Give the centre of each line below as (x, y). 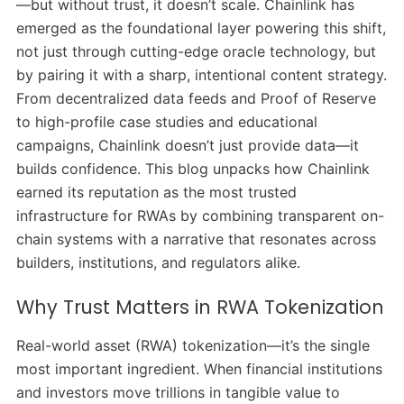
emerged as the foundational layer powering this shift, (201, 28)
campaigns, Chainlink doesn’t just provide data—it (187, 146)
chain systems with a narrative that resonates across (196, 239)
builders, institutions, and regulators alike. (158, 263)
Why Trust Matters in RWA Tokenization (200, 308)
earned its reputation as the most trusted (156, 193)
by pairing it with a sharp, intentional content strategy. (201, 75)
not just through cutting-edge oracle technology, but (196, 52)
